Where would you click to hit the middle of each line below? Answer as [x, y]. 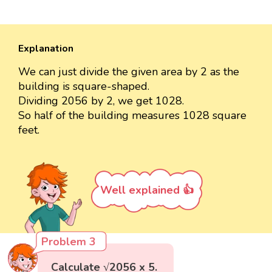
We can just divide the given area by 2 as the [129, 72]
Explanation [46, 49]
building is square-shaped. [84, 87]
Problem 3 [69, 242]
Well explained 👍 [147, 190]
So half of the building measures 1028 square [132, 116]
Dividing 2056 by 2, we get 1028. [101, 101]
